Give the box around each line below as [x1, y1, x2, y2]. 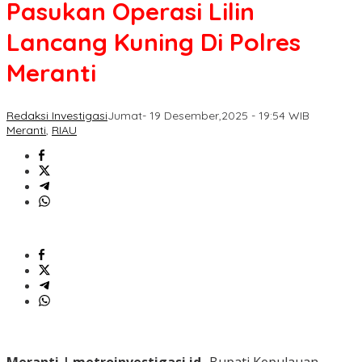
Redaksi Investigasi [6, 108, 107, 124]
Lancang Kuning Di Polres [6, 27, 301, 58]
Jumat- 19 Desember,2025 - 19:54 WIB [107, 108, 309, 124]
